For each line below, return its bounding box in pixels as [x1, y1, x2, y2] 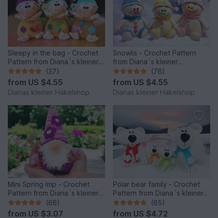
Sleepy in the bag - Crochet [8, 48, 98, 57]
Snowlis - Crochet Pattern [113, 48, 196, 57]
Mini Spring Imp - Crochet [8, 180, 90, 188]
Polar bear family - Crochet [113, 180, 200, 188]
